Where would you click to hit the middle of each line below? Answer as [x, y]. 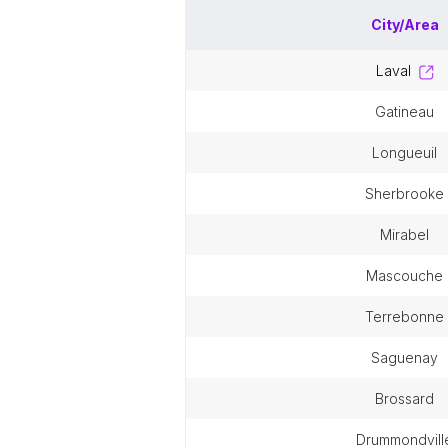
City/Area [404, 24]
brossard [409, 398]
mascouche [410, 275]
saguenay [409, 357]
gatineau [410, 111]
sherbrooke [409, 193]
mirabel [410, 234]
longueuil [408, 152]
